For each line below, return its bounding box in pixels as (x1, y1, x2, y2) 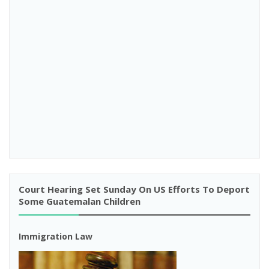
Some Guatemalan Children (19, 195, 141, 207)
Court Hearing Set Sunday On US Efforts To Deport (19, 183, 250, 195)
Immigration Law (19, 231, 92, 242)
